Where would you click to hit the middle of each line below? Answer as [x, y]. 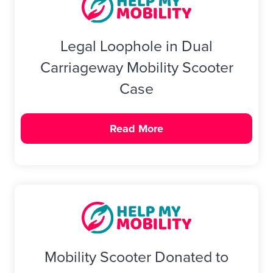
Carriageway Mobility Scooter [136, 68]
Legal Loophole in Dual [136, 46]
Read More [136, 129]
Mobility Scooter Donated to [136, 257]
